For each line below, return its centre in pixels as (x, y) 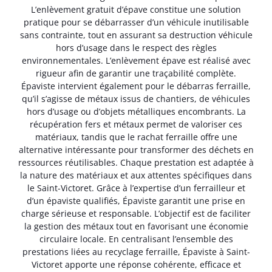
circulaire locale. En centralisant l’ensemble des (136, 239)
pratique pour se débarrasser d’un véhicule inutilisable (136, 22)
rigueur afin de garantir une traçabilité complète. (136, 73)
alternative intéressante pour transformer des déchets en (136, 149)
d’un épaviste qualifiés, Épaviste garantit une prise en (136, 200)
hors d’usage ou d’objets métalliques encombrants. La (136, 111)
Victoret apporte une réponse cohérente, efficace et (136, 264)
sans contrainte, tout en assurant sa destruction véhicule (136, 35)
